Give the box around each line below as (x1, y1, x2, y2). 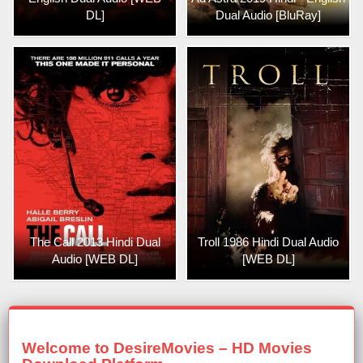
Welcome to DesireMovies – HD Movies (22, 339, 312, 357)
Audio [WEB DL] (52, 251, 138, 266)
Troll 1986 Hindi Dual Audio (198, 234, 339, 249)
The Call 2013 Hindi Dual (29, 234, 160, 249)
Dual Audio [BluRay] (216, 7, 321, 22)
